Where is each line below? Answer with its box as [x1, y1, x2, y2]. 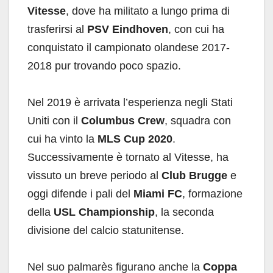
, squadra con [165, 115, 231, 127]
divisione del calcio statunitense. [27, 224, 184, 237]
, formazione [182, 188, 243, 200]
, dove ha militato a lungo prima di [66, 5, 230, 18]
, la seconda [155, 206, 214, 219]
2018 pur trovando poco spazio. [27, 60, 181, 73]
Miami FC [133, 188, 182, 200]
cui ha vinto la [27, 133, 97, 146]
